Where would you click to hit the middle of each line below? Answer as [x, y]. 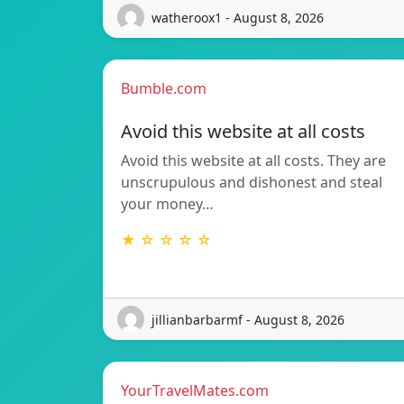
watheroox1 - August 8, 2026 [238, 17]
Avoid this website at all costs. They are [253, 161]
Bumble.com [164, 89]
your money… [167, 204]
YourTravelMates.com [195, 391]
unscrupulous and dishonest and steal [252, 183]
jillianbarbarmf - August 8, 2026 [248, 319]
